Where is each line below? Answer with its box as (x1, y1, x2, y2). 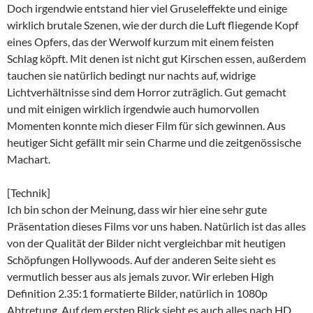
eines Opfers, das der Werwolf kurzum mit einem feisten (7, 34, 274, 48)
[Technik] (7, 185, 50, 199)
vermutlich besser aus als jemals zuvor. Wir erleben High (7, 269, 274, 283)
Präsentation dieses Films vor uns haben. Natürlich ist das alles (7, 219, 306, 233)
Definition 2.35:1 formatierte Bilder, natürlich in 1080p (7, 286, 268, 300)
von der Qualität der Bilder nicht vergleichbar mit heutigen (7, 235, 286, 249)
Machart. (7, 152, 50, 166)
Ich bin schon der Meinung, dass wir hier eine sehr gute (7, 202, 267, 216)
